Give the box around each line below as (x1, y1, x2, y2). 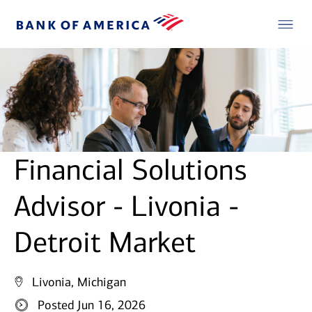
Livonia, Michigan (32, 274, 126, 290)
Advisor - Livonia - (14, 189, 239, 224)
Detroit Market (14, 225, 196, 260)
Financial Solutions (14, 153, 247, 188)
